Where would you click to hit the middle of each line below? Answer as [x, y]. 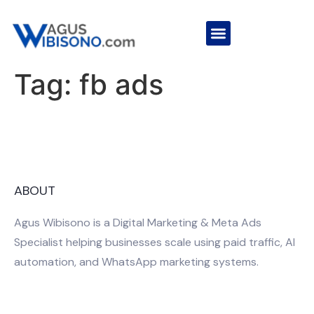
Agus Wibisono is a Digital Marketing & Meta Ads [138, 223]
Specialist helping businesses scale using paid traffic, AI [155, 243]
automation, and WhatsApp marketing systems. [136, 262]
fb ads [121, 85]
